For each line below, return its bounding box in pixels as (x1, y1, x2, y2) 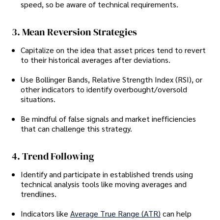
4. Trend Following (12, 149, 94, 163)
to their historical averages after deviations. (21, 55, 170, 65)
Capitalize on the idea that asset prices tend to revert (21, 45, 206, 55)
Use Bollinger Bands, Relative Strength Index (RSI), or (21, 74, 202, 85)
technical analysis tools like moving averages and (21, 179, 187, 190)
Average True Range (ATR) (70, 208, 161, 219)
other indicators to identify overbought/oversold (21, 84, 187, 95)
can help (163, 208, 192, 219)
